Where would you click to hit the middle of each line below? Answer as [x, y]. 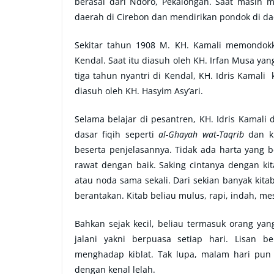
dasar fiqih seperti [117, 134]
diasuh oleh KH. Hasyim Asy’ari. [140, 91]
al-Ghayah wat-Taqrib [201, 134]
